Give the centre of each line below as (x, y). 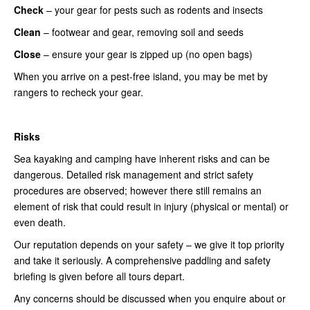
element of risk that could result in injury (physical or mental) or (151, 207)
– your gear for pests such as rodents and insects (155, 10)
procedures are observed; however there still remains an (138, 191)
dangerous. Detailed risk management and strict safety (134, 175)
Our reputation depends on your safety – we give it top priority (149, 245)
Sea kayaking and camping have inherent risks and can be (142, 159)
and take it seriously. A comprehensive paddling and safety (142, 261)
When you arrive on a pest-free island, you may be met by (141, 76)
